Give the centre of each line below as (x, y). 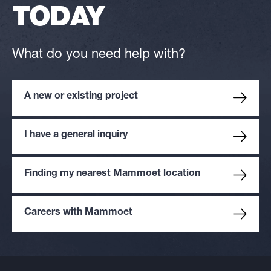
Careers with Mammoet (78, 213)
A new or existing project (81, 97)
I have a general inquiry (76, 136)
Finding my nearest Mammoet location (112, 175)
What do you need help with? (99, 55)
